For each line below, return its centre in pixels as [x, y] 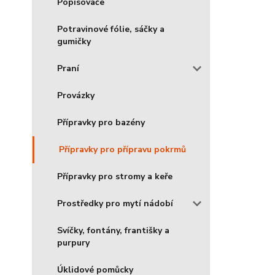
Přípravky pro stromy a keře [115, 176]
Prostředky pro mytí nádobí [115, 203]
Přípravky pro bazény [101, 122]
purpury [73, 243]
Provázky [76, 95]
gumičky [74, 41]
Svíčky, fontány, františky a [113, 230]
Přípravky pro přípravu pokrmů [122, 149]
